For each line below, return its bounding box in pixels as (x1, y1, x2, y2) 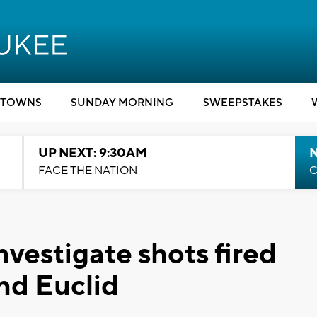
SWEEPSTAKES (202, 96, 282, 110)
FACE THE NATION (38, 163, 137, 178)
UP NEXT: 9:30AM (38, 145, 147, 161)
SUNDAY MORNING (71, 96, 173, 110)
